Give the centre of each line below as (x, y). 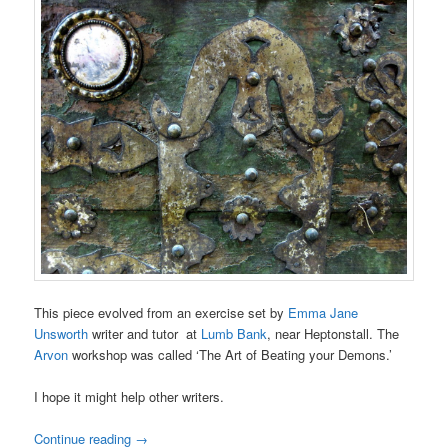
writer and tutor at (143, 333)
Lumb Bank (232, 333)
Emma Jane (321, 312)
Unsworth (61, 333)
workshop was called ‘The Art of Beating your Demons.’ (230, 354)
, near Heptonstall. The (333, 333)
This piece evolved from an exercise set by (159, 312)
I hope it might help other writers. (129, 397)
